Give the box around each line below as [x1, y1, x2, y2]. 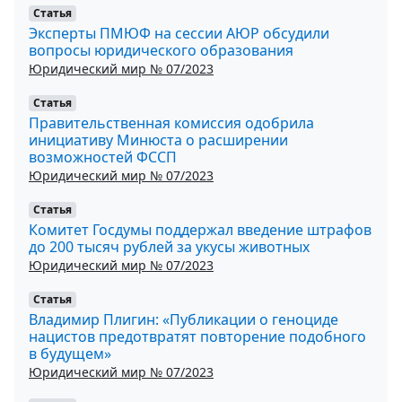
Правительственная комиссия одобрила [29, 112, 314, 133]
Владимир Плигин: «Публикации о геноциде [29, 309, 338, 329]
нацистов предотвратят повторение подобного [29, 326, 366, 346]
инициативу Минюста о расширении [29, 129, 288, 150]
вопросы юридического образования [29, 39, 293, 60]
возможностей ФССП [29, 146, 177, 167]
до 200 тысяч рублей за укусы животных [29, 236, 310, 257]
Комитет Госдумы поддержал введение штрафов [29, 219, 371, 240]
